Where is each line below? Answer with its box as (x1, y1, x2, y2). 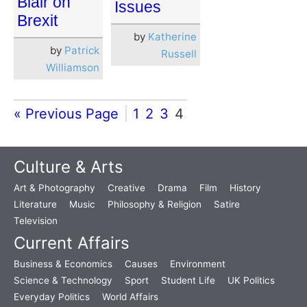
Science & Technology (14, 274, 112, 286)
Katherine (148, 29, 197, 43)
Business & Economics (14, 258, 112, 269)
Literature (14, 198, 57, 210)
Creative (108, 182, 145, 193)
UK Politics (228, 274, 275, 286)
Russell (161, 47, 197, 60)
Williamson (46, 60, 99, 74)
